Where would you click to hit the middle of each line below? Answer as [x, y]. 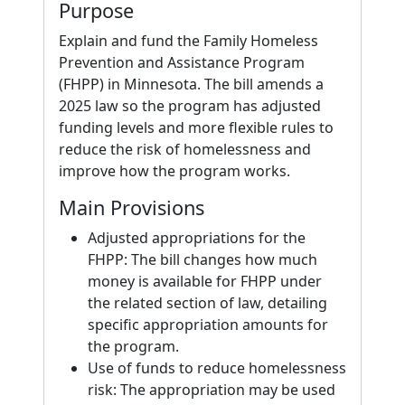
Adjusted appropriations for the [197, 238]
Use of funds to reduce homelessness [217, 368]
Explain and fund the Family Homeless [188, 41]
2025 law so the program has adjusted [190, 106]
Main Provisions [132, 207]
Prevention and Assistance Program [182, 62]
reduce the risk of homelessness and [185, 149]
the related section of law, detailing [207, 303]
